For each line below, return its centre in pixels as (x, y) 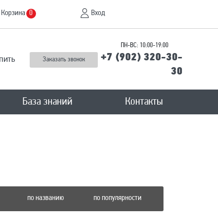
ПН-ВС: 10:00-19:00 (145, 45)
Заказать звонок (64, 59)
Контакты (144, 102)
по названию (45, 198)
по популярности (117, 198)
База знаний (48, 102)
